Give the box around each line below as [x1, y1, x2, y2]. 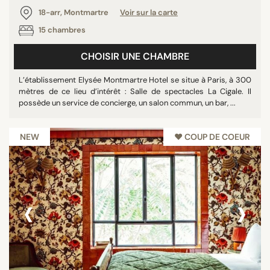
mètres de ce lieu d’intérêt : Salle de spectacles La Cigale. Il [19, 86, 251, 96]
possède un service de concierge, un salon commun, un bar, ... [19, 98, 236, 108]
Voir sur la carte [120, 7, 178, 17]
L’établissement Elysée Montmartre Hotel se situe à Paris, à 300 [19, 75, 251, 85]
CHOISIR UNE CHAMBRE [81, 50, 189, 63]
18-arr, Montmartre [37, 7, 110, 17]
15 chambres [37, 25, 86, 36]
